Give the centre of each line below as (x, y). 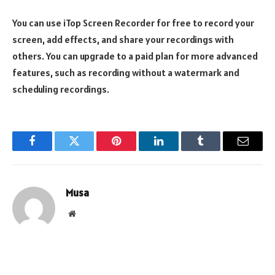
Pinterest (135, 150)
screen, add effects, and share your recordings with (123, 40)
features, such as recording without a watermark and (126, 73)
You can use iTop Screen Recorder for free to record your (133, 23)
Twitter (89, 150)
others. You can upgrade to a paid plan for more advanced (135, 56)
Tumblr (216, 150)
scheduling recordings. (61, 89)
